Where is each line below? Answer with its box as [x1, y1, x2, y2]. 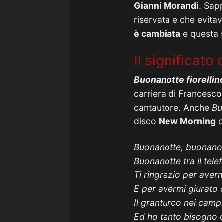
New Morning [159, 116, 216, 126]
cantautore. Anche [134, 102, 212, 112]
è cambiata [134, 28, 180, 39]
